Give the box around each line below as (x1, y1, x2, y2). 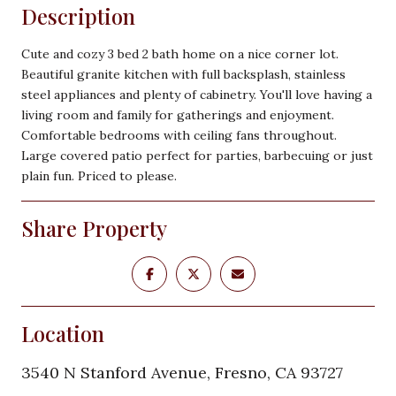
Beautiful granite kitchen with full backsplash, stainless (21, 65, 346, 82)
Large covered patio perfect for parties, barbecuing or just (21, 147, 373, 164)
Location (21, 318, 104, 347)
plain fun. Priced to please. (21, 167, 177, 184)
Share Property (21, 213, 167, 242)
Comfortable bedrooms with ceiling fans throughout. (21, 126, 337, 143)
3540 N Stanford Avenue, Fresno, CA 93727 (21, 362, 343, 383)
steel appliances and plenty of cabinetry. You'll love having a (21, 86, 372, 103)
